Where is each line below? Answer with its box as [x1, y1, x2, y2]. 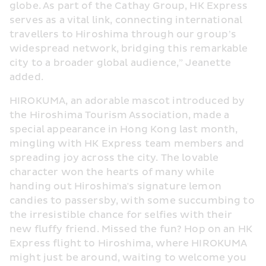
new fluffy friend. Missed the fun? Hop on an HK [9, 223, 253, 235]
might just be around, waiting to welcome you [9, 251, 247, 264]
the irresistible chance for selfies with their [9, 208, 232, 221]
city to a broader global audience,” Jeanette [9, 56, 232, 69]
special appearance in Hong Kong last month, [9, 123, 238, 135]
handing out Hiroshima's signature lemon [9, 180, 221, 192]
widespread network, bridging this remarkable [9, 42, 248, 55]
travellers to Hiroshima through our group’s [9, 28, 237, 40]
